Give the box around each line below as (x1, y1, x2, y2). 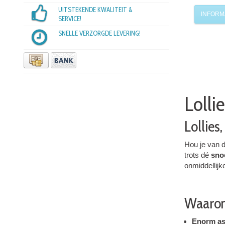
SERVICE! (58, 15, 81, 23)
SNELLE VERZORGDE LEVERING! (58, 29, 141, 38)
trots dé (184, 151, 211, 160)
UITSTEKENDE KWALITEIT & (58, 6, 133, 14)
